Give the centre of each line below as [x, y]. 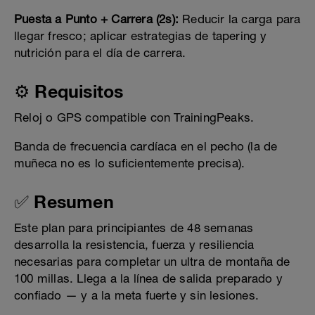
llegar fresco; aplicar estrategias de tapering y [141, 36]
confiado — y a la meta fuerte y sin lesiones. [137, 296]
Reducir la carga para [240, 19]
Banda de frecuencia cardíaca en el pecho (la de [146, 147]
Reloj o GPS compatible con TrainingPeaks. [134, 118]
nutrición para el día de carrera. [100, 53]
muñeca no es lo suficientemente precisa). [130, 163]
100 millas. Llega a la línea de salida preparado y [149, 279]
